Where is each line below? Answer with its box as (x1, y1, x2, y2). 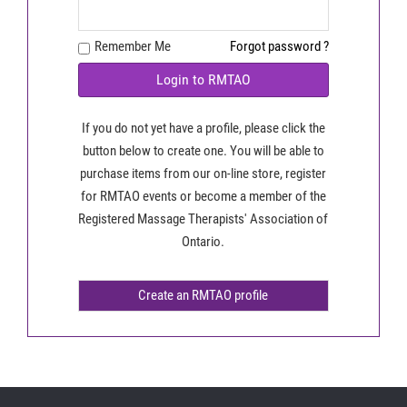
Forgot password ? (230, 37, 330, 55)
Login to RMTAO (155, 70, 251, 88)
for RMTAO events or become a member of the (80, 187, 326, 204)
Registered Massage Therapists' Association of (78, 210, 329, 227)
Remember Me (94, 37, 171, 55)
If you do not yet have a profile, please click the (81, 119, 325, 136)
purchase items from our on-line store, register (80, 164, 327, 182)
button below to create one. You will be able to (82, 142, 324, 159)
